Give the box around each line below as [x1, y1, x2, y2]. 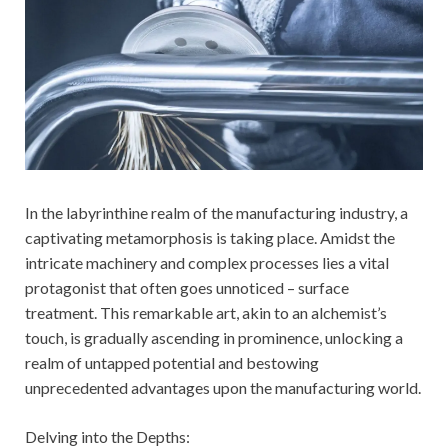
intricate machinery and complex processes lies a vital [25, 252, 389, 272]
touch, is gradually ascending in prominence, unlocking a [25, 327, 403, 347]
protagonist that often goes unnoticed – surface [25, 277, 349, 297]
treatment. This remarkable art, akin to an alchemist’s [25, 302, 387, 322]
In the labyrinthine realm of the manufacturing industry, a [25, 202, 408, 222]
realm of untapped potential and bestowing [25, 352, 319, 372]
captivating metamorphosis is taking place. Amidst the [25, 227, 395, 247]
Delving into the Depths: [25, 426, 190, 446]
